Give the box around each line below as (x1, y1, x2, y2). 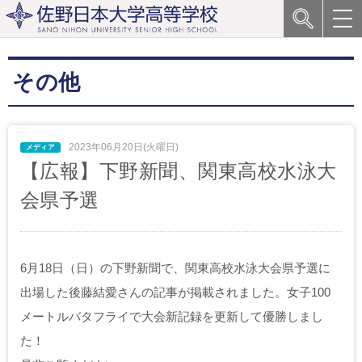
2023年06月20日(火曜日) (66, 141, 179, 153)
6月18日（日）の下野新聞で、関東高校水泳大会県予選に (20, 261, 330, 275)
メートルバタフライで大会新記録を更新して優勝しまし (20, 309, 323, 323)
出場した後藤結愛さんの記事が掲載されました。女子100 (20, 285, 330, 299)
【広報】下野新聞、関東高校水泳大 (20, 160, 337, 182)
